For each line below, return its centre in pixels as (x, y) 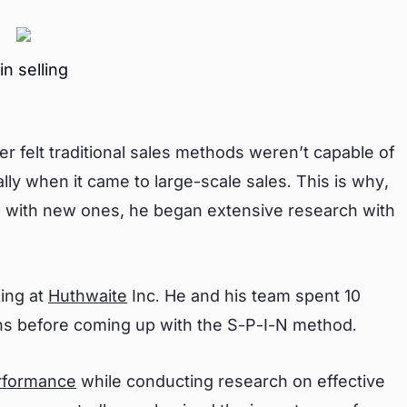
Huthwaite (88, 296)
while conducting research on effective (231, 381)
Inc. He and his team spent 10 (244, 296)
